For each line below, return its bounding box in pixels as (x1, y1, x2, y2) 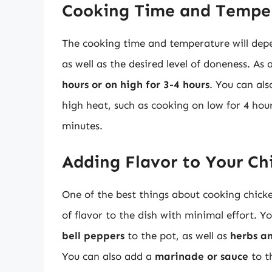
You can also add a (62, 250, 155, 262)
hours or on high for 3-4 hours (62, 78, 209, 91)
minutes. (62, 120, 103, 132)
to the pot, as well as (124, 229, 230, 242)
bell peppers (62, 229, 124, 242)
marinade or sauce (155, 250, 248, 262)
